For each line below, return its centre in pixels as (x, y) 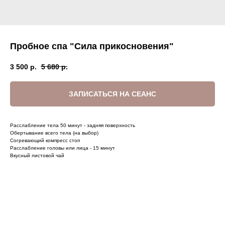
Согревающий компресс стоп (45, 140)
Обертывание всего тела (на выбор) (54, 133)
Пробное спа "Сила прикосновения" (92, 46)
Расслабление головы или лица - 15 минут (63, 148)
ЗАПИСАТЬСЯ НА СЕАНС (113, 94)
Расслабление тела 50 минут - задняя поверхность (73, 125)
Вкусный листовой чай (37, 155)
